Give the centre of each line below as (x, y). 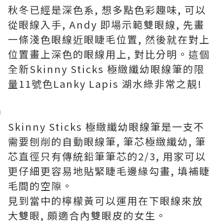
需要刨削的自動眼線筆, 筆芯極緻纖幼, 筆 (107, 141)
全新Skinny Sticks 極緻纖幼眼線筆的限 (106, 69)
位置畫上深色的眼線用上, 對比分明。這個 (109, 54)
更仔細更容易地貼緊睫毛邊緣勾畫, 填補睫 (109, 171)
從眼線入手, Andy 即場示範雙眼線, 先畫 (106, 24)
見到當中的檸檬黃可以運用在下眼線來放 (106, 201)
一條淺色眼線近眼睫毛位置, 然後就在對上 (109, 39)
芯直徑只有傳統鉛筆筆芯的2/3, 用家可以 (107, 156)
